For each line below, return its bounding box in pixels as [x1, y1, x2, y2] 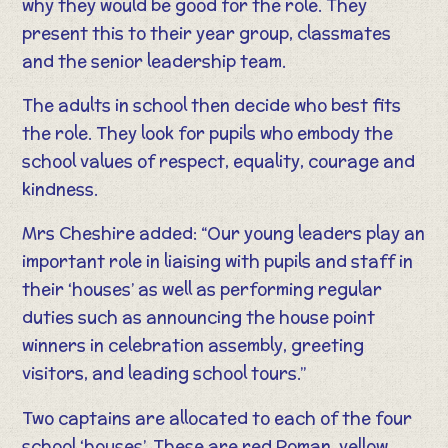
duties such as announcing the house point [22, 305, 376, 330]
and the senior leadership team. [22, 48, 287, 73]
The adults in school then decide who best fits [22, 93, 402, 118]
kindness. [22, 177, 99, 202]
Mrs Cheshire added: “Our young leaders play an [22, 221, 426, 246]
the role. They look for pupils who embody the [22, 121, 394, 146]
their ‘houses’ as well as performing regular [22, 277, 383, 302]
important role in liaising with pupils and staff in [22, 249, 414, 274]
